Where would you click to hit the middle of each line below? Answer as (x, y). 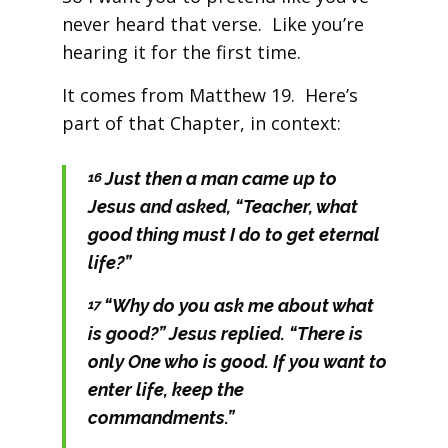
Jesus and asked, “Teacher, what (222, 206)
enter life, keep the (165, 389)
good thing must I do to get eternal (233, 234)
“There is (325, 333)
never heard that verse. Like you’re (212, 24)
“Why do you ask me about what (238, 305)
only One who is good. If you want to (237, 361)
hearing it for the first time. (181, 52)
